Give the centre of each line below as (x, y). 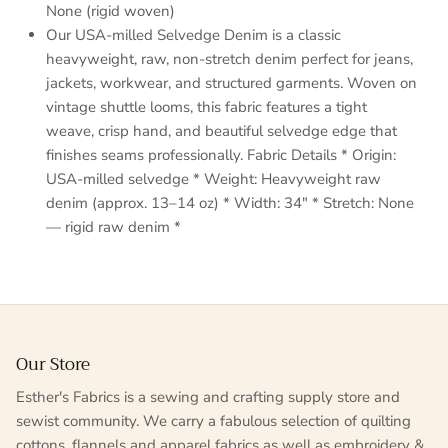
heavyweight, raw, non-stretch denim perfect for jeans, (229, 59)
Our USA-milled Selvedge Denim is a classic (193, 35)
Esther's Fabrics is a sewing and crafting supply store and (208, 397)
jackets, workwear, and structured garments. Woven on (231, 83)
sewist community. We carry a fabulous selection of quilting (213, 421)
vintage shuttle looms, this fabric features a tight (206, 107)
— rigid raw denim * (113, 227)
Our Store (53, 365)
